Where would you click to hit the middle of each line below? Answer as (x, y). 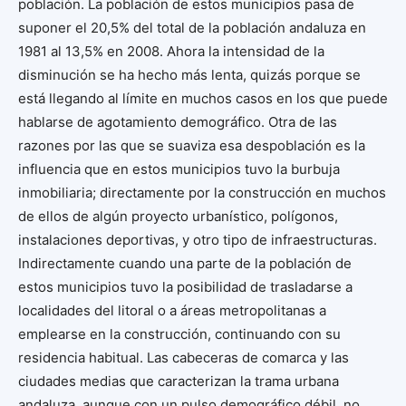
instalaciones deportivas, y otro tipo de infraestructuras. (198, 239)
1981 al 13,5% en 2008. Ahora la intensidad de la (171, 51)
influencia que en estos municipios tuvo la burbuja (179, 169)
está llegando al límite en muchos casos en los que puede (203, 98)
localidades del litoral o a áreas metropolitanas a (172, 310)
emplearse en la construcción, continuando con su (179, 333)
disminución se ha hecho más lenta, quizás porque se (189, 74)
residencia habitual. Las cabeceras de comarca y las (184, 357)
